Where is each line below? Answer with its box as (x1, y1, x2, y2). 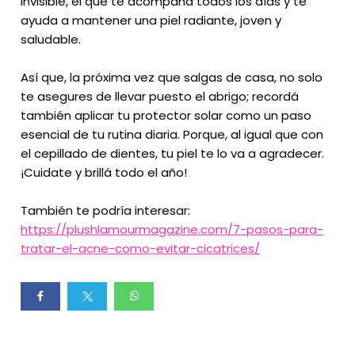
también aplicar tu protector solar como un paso (21, 106, 312, 124)
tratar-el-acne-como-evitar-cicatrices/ (21, 239, 261, 257)
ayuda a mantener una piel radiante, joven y (21, 11, 282, 29)
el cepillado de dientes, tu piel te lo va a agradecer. (21, 144, 325, 162)
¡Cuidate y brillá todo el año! (21, 163, 188, 181)
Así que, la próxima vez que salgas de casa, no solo (21, 68, 323, 86)
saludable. (21, 30, 82, 48)
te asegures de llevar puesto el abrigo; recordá (21, 87, 300, 105)
